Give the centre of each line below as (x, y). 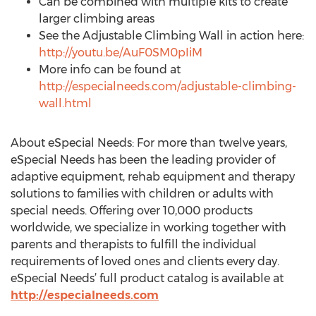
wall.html (65, 103)
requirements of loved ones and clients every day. (145, 261)
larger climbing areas (97, 19)
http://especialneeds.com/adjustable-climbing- (168, 86)
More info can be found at (110, 69)
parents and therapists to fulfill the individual (134, 244)
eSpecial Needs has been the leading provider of (143, 160)
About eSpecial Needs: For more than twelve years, (149, 143)
